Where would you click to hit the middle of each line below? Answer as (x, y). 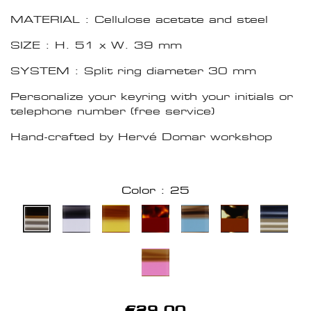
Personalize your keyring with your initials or (152, 96)
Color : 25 (155, 190)
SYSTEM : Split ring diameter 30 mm (133, 71)
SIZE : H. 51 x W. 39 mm (96, 45)
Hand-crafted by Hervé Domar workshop (141, 137)
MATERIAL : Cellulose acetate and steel (139, 19)
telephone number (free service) (112, 111)
